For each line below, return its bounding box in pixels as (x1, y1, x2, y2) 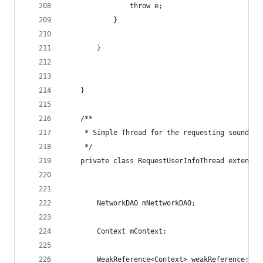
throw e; (64, 2, 163, 10)
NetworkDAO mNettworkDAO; (64, 199, 195, 207)
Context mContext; (64, 227, 167, 235)
